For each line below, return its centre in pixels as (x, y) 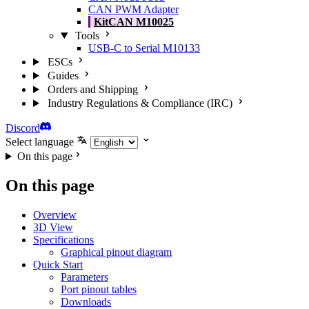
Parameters (84, 277)
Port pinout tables (99, 289)
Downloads (86, 301)
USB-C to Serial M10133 (144, 48)
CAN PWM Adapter (133, 9)
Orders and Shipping (92, 89)
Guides (63, 76)
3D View (53, 227)
